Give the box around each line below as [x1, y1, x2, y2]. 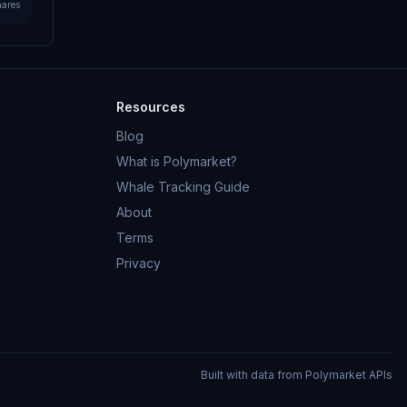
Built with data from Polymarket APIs [201, 368, 392, 382]
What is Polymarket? [116, 154, 237, 169]
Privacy [116, 255, 161, 271]
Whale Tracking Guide [116, 179, 250, 194]
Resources [116, 99, 185, 114]
